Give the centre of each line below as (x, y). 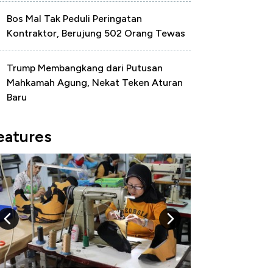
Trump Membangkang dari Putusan (85, 68)
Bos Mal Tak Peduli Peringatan (74, 19)
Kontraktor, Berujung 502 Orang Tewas (96, 33)
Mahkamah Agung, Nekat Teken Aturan (95, 83)
